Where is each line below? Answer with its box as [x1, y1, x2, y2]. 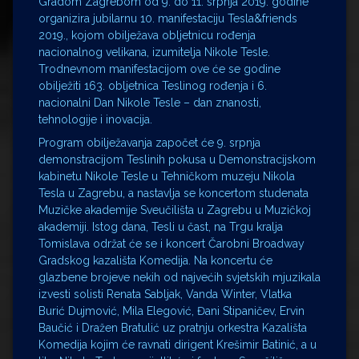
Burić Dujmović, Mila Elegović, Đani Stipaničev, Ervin [38, 305, 305, 317]
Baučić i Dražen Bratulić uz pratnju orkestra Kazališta [38, 321, 307, 334]
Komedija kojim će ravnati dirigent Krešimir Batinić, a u [38, 338, 317, 351]
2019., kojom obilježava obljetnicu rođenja [38, 29, 256, 42]
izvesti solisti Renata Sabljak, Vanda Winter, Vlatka [38, 288, 292, 301]
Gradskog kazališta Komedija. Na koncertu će [38, 254, 272, 267]
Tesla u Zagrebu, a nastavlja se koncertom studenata [38, 187, 309, 200]
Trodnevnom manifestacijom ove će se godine [38, 63, 280, 75]
